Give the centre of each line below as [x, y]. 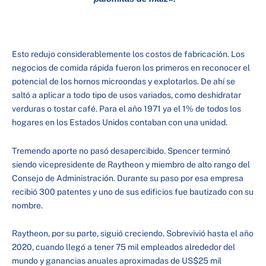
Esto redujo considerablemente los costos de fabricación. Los [128, 54]
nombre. [27, 205]
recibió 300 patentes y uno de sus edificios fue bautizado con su [133, 191]
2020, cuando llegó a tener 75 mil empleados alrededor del [123, 247]
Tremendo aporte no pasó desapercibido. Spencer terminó [121, 151]
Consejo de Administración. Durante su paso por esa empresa [128, 178]
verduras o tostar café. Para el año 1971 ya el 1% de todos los [126, 109]
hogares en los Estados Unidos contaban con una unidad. [120, 123]
